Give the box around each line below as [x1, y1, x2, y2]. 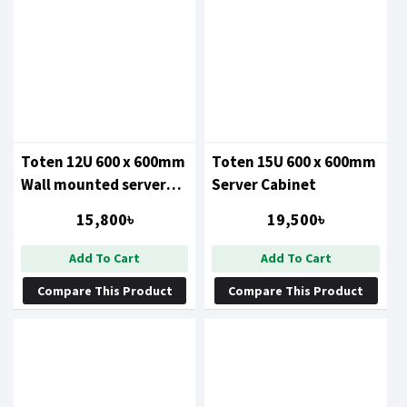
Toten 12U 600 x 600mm [21, 151, 185, 172]
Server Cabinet [212, 174, 317, 194]
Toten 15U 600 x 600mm [212, 151, 377, 172]
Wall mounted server [21, 174, 166, 194]
